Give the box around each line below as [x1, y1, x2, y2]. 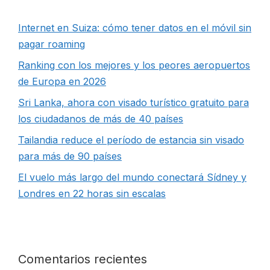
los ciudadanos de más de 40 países [18, 113, 183, 125]
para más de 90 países [18, 150, 122, 162]
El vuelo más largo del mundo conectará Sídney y [18, 171, 246, 183]
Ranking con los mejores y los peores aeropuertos [18, 59, 250, 71]
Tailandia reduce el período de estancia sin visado [18, 134, 244, 146]
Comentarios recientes [18, 252, 147, 266]
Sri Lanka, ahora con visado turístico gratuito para [18, 96, 249, 108]
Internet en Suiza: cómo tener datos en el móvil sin [18, 22, 251, 34]
